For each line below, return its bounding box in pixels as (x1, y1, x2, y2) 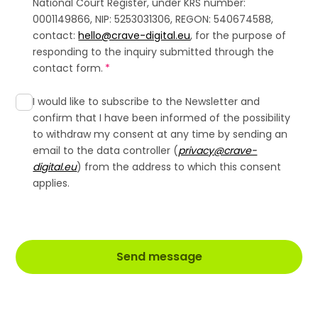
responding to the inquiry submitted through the (33, 45, 275, 59)
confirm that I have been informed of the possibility (33, 111, 291, 125)
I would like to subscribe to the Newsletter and (33, 94, 261, 109)
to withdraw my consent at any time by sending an (33, 127, 288, 141)
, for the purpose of (190, 28, 287, 43)
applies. (33, 176, 70, 190)
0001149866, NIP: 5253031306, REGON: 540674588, (33, 12, 274, 26)
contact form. (33, 61, 104, 75)
